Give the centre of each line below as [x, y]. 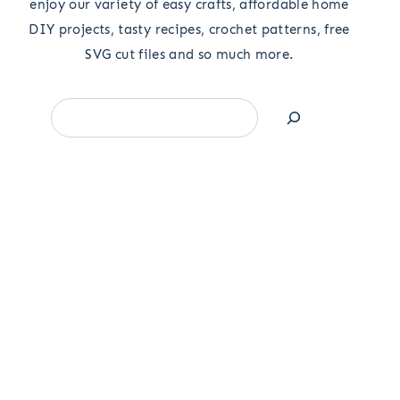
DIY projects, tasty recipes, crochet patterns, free [189, 29]
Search [76, 109]
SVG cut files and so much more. [189, 54]
